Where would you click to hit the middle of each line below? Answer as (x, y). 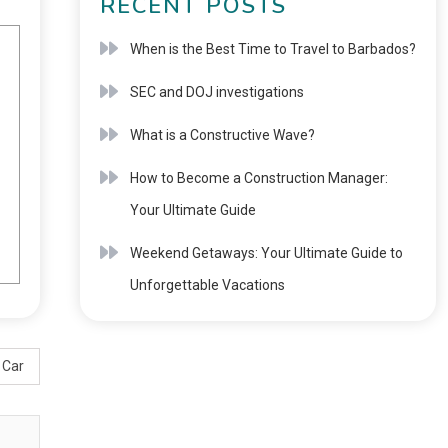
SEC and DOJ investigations (216, 92)
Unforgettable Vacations (207, 285)
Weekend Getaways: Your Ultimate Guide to (266, 253)
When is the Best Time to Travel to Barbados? (272, 49)
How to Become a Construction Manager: (258, 178)
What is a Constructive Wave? (222, 135)
